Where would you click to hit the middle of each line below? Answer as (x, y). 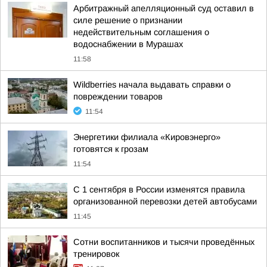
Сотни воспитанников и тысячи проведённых (164, 242)
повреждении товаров (118, 97)
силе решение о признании (128, 20)
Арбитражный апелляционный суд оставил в (164, 8)
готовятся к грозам (111, 149)
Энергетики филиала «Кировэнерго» (147, 137)
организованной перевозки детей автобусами (165, 201)
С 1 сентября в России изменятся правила (159, 190)
